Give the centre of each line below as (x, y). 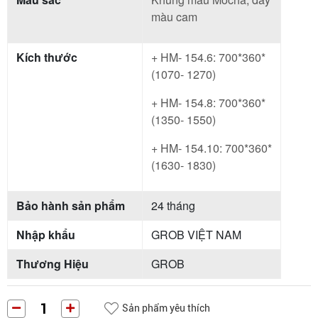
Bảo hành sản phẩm (71, 205)
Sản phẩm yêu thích (166, 308)
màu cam (176, 16)
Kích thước (47, 57)
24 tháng (173, 205)
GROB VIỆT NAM (196, 234)
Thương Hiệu (53, 263)
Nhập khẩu (46, 234)
